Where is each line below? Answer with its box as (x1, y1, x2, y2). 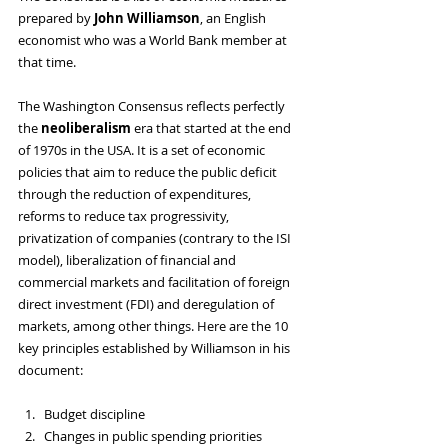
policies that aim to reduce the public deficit (18, 163, 280, 182)
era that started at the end (134, 119, 294, 138)
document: (18, 361, 83, 380)
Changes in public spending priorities (44, 427, 262, 446)
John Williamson (94, 9, 200, 28)
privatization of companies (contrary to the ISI (18, 229, 294, 248)
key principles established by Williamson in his (18, 339, 293, 358)
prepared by (18, 9, 94, 28)
